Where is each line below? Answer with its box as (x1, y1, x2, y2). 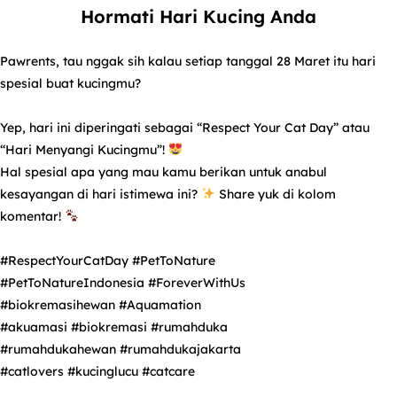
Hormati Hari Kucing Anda (81, 4, 316, 27)
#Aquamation (119, 296, 201, 313)
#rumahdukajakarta (120, 340, 241, 357)
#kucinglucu (67, 362, 138, 379)
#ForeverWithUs (148, 274, 245, 291)
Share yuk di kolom (214, 185, 336, 202)
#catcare (142, 362, 195, 379)
